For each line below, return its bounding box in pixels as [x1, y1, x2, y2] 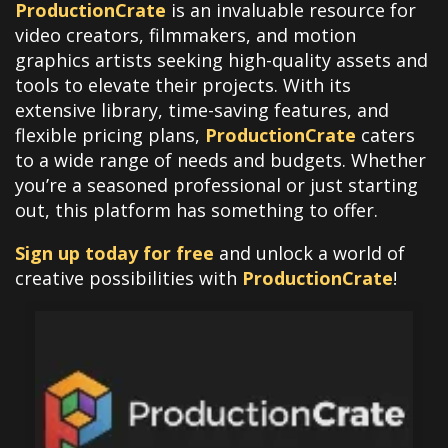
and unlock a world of [214, 240, 405, 265]
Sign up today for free [15, 240, 214, 265]
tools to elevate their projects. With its [15, 72, 351, 97]
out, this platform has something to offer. [15, 197, 378, 222]
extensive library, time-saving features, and [15, 97, 389, 122]
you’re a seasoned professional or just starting [15, 172, 418, 197]
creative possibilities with [15, 265, 242, 290]
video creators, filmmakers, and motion [15, 22, 356, 47]
